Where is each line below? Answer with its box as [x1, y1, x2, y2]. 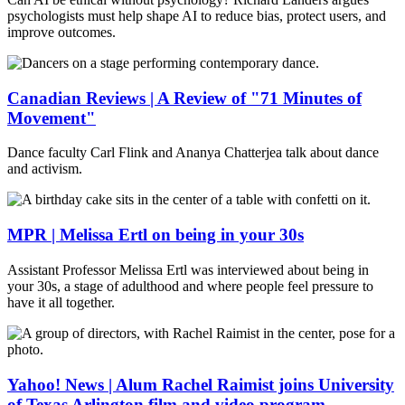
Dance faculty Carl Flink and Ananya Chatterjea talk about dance [7, 145, 379, 161]
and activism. [7, 161, 82, 177]
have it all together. [7, 294, 115, 310]
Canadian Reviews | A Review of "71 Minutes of [7, 88, 362, 108]
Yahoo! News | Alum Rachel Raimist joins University [7, 374, 394, 394]
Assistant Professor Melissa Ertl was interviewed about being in [7, 261, 369, 278]
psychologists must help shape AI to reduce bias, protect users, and [7, 7, 386, 24]
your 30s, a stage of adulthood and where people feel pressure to [7, 278, 373, 294]
